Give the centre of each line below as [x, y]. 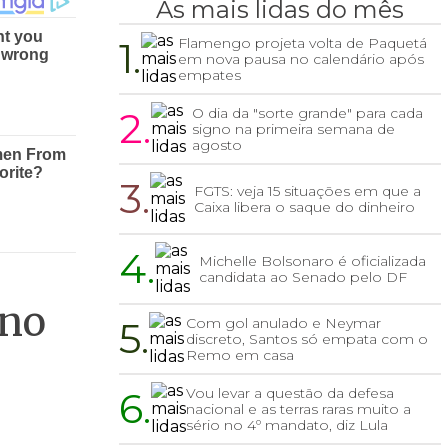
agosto [216, 145]
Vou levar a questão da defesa [290, 393]
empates [210, 75]
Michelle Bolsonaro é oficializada [313, 261]
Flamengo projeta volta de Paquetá [303, 43]
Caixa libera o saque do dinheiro [304, 207]
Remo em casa [240, 355]
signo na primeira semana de [293, 129]
